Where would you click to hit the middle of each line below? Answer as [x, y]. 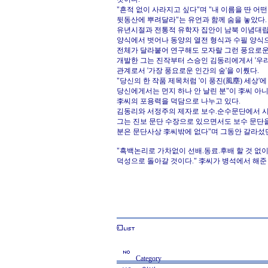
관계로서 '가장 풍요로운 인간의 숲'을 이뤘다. [188, 71]
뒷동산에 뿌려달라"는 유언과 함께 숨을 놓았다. [192, 20]
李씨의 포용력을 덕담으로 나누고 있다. [179, 101]
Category [149, 258]
